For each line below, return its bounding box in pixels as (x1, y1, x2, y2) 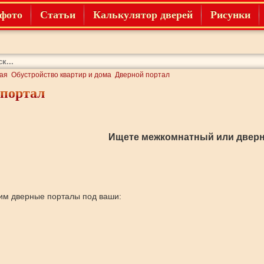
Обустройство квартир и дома (11, 71, 111, 79)
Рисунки (210, 9, 250, 21)
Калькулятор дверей (93, 9, 193, 21)
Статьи (39, 9, 75, 21)
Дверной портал (115, 71, 170, 79)
